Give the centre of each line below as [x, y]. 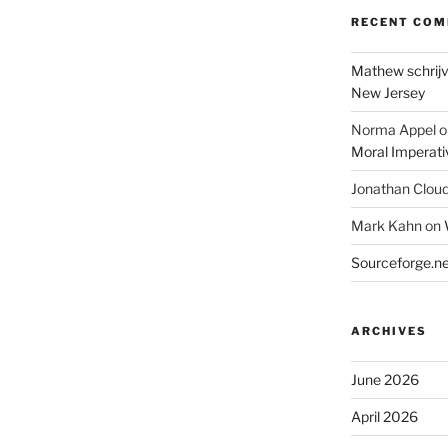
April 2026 [384, 416]
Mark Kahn [386, 225]
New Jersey [387, 92]
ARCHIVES [388, 330]
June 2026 [384, 379]
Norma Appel [393, 129]
